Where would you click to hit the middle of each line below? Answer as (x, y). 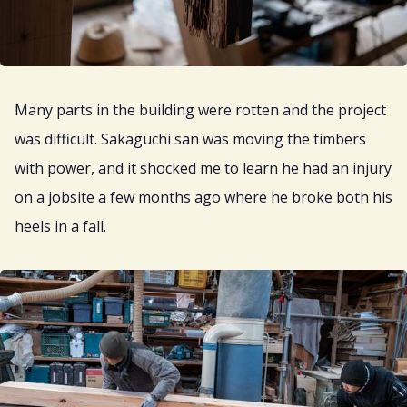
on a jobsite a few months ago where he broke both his (203, 197)
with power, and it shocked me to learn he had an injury (203, 168)
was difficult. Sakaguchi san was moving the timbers (190, 139)
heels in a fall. (60, 226)
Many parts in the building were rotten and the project (200, 109)
